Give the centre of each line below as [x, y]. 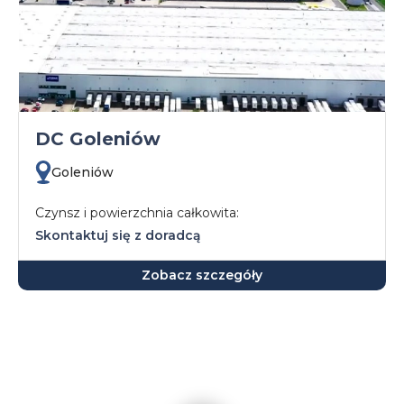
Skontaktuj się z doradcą [118, 235]
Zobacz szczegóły [202, 275]
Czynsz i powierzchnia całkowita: [137, 213]
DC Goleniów [98, 139]
